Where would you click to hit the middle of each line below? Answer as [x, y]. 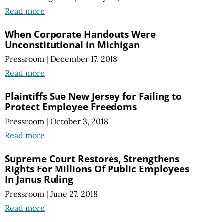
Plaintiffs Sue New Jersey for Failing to [93, 96]
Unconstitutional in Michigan [72, 45]
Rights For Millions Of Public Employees [97, 168]
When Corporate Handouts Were [80, 34]
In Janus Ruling [39, 179]
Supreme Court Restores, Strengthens [92, 158]
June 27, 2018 [74, 194]
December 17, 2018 [84, 59]
